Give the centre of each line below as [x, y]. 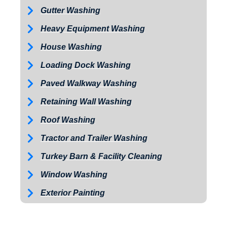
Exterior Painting [73, 193]
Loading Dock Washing [86, 65]
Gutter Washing [70, 11]
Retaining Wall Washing [86, 102]
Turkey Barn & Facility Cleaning [101, 157]
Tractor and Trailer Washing [94, 138]
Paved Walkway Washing [89, 84]
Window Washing [74, 175]
